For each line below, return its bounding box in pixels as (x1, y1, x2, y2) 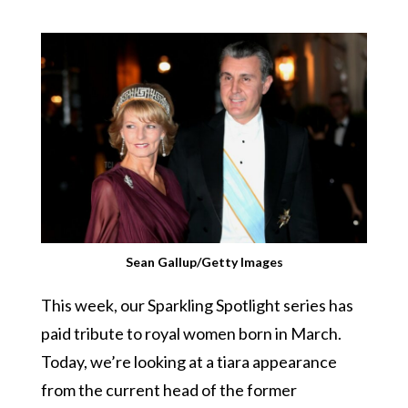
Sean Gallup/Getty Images (125, 254, 283, 270)
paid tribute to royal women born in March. (40, 323, 342, 343)
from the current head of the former (40, 380, 297, 400)
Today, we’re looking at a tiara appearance (40, 352, 337, 372)
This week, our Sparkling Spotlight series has (40, 295, 353, 315)
